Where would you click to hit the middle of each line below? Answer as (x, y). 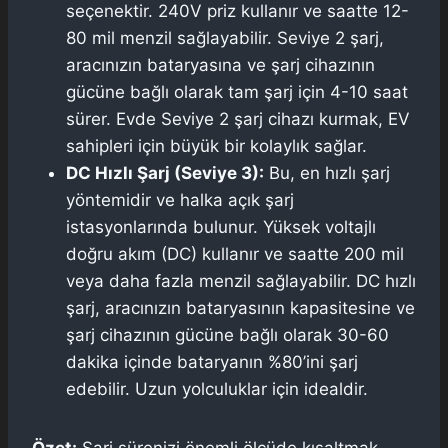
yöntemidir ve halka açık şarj (180, 199)
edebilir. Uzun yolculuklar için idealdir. (217, 388)
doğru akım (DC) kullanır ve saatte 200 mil (235, 253)
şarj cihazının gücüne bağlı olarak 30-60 (227, 334)
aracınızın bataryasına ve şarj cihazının (220, 64)
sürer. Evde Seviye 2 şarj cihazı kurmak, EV (238, 118)
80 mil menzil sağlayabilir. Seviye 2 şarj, (225, 37)
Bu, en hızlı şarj (327, 172)
